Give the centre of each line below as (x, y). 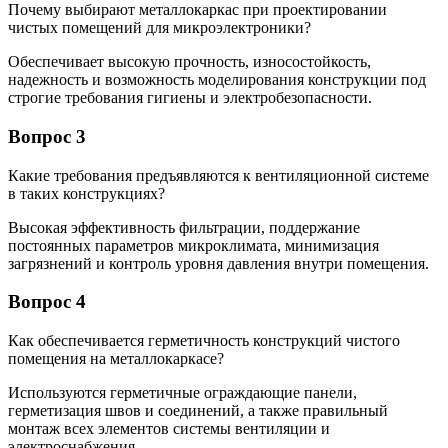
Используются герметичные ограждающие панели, (182, 392)
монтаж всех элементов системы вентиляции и (169, 428)
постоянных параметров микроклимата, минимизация (193, 245)
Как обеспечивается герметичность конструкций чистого (204, 340)
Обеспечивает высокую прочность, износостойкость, (189, 62)
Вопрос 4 (47, 302)
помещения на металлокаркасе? (116, 358)
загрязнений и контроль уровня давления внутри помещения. (218, 263)
